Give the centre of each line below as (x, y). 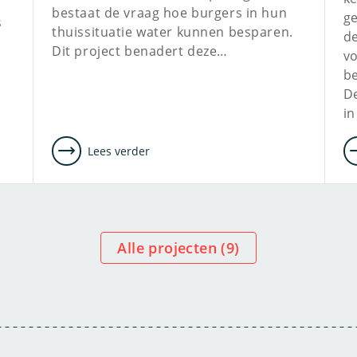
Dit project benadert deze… (140, 51)
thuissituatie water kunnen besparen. (173, 32)
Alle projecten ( (177, 248)
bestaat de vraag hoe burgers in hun (170, 13)
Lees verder (119, 151)
